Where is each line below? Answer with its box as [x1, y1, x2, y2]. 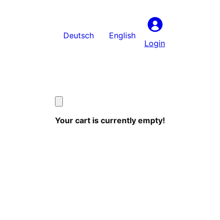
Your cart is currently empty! [55, 115, 165, 125]
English [109, 30, 136, 41]
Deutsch [63, 30, 94, 41]
